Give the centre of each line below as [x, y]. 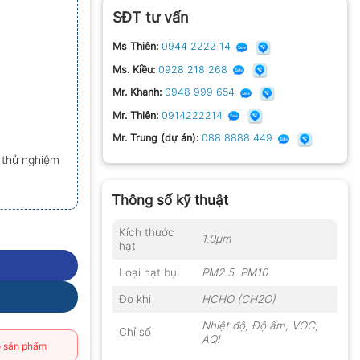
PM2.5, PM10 [235, 272]
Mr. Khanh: [137, 92]
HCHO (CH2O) [239, 299]
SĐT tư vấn [151, 18]
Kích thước [147, 232]
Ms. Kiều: [134, 69]
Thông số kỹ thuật [170, 200]
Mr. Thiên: [135, 115]
